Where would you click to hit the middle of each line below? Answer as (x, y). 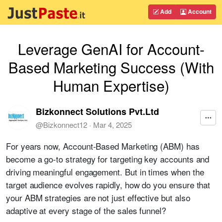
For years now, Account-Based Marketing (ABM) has (103, 146)
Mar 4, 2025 (112, 124)
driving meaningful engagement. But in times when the (105, 172)
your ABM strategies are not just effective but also (98, 197)
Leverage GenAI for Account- (111, 49)
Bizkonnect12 (65, 124)
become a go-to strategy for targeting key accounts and (108, 159)
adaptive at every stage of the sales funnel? (87, 210)
